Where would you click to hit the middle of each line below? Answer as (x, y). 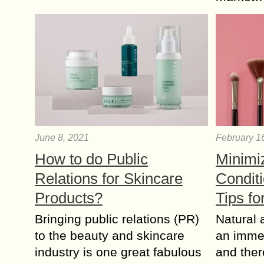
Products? (69, 198)
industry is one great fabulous (118, 252)
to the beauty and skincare (110, 235)
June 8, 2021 (62, 138)
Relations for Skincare (109, 179)
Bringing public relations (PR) (117, 219)
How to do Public (91, 159)
